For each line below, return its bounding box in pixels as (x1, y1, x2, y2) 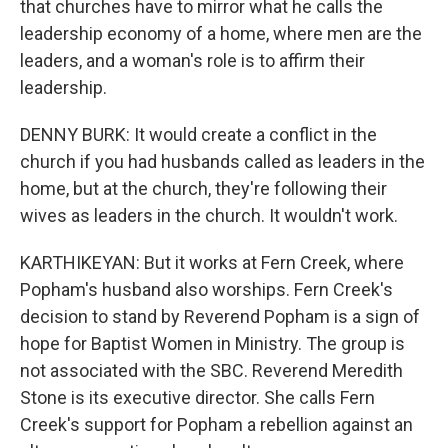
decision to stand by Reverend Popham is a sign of (20, 306, 420, 327)
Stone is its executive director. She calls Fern (20, 387, 375, 408)
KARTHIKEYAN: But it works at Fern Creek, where (20, 252, 404, 273)
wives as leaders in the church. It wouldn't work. (20, 205, 398, 226)
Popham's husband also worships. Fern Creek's (20, 279, 393, 300)
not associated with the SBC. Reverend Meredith (20, 360, 403, 381)
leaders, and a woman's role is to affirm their (20, 50, 365, 71)
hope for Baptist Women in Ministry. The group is (20, 333, 405, 354)
